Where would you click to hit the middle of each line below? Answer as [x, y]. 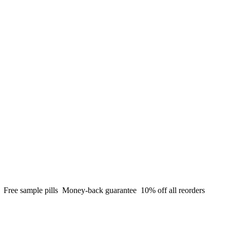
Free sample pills [31, 190]
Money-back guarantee [99, 190]
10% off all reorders [172, 190]
